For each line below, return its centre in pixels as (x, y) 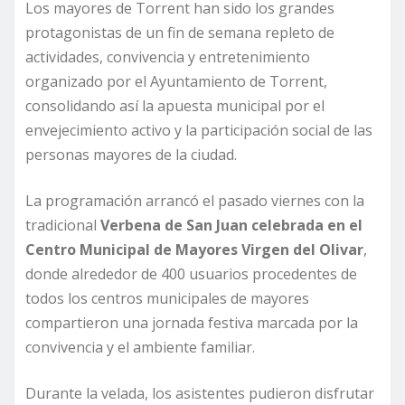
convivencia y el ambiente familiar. (140, 348)
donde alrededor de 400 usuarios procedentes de (191, 274)
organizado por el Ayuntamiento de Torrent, (176, 82)
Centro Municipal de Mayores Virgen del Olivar (194, 250)
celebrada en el (307, 226)
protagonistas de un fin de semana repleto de (180, 33)
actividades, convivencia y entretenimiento (168, 57)
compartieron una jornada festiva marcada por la (192, 323)
